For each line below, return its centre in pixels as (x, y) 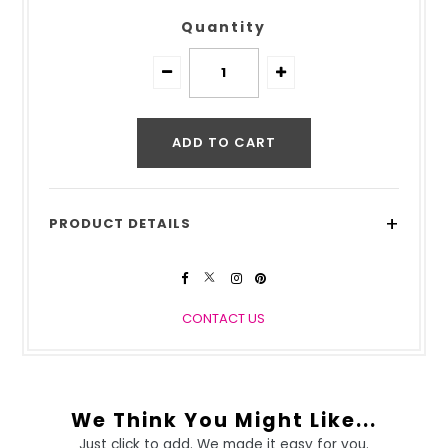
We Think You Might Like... (224, 420)
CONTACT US (224, 318)
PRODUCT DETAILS (120, 223)
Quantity (224, 27)
